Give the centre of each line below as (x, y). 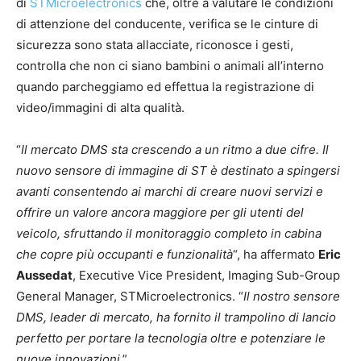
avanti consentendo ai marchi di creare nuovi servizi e (170, 191)
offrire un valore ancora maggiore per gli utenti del (160, 212)
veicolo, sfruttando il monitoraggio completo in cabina (169, 233)
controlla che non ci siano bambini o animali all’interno (170, 65)
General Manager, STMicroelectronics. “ (130, 296)
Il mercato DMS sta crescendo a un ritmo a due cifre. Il (175, 149)
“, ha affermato (276, 254)
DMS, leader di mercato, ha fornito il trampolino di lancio (176, 317)
